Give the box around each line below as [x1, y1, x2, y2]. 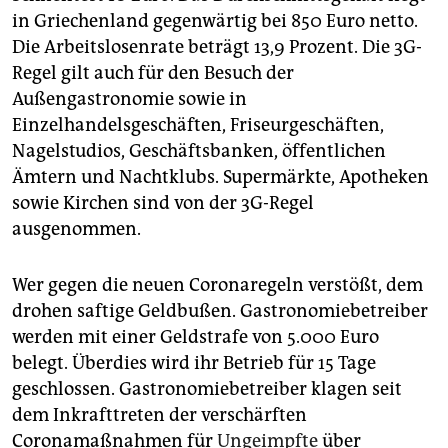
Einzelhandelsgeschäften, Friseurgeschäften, [12, 114, 384, 137]
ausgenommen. [12, 218, 141, 241]
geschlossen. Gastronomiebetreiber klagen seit [12, 378, 402, 401]
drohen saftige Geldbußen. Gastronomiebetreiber [12, 300, 428, 323]
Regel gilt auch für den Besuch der [12, 62, 294, 85]
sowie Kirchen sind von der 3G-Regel [12, 192, 314, 215]
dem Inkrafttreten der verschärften [12, 404, 307, 427]
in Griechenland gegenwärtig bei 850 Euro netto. [12, 10, 418, 33]
